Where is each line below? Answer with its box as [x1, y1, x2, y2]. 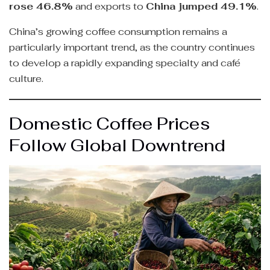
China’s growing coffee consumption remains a [9, 25, 227, 38]
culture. [9, 72, 43, 85]
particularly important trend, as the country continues [9, 40, 255, 54]
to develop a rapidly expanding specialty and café [9, 56, 240, 69]
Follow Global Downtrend [9, 135, 225, 157]
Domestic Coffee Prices [9, 113, 210, 135]
